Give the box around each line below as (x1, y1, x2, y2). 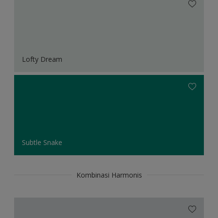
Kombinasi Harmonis (76, 170, 142, 180)
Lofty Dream (22, 54, 62, 64)
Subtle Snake (22, 138, 62, 147)
